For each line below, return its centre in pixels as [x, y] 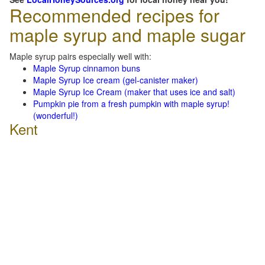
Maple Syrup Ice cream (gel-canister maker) [116, 80]
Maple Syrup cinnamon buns [87, 68]
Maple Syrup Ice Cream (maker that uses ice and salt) [134, 92]
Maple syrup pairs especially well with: [80, 56]
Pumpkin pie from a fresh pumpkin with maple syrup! [131, 104]
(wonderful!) [56, 115]
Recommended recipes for [114, 15]
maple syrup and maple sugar [127, 35]
